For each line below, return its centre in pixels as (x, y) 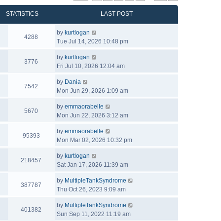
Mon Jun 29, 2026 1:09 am (92, 91)
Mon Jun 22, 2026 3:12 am (92, 115)
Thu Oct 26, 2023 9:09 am (91, 189)
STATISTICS (22, 14)
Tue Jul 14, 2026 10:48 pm (92, 41)
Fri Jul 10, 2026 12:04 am (91, 66)
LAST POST (116, 14)
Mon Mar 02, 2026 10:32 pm (94, 140)
